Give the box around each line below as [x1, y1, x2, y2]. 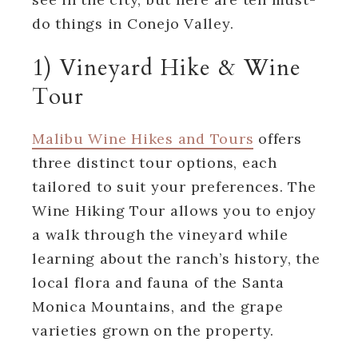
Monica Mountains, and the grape [32, 296, 284, 316]
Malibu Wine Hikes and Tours [32, 129, 254, 148]
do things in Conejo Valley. [32, 14, 234, 33]
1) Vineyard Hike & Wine [32, 52, 301, 83]
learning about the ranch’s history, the [32, 249, 320, 268]
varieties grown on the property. [32, 320, 274, 340]
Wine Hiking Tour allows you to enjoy [32, 201, 316, 220]
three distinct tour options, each [32, 153, 277, 172]
